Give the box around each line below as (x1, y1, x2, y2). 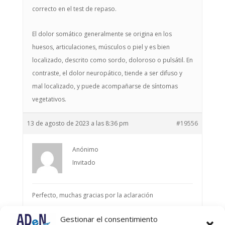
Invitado (72, 158, 95, 167)
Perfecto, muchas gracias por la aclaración (32, 191, 153, 199)
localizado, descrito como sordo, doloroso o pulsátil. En (32, 56, 193, 64)
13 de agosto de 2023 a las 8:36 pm (27, 119, 129, 128)
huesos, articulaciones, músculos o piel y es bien (32, 43, 170, 51)
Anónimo (72, 145, 98, 154)
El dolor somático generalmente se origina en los (32, 30, 172, 38)
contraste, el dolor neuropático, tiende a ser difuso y (32, 69, 182, 77)
